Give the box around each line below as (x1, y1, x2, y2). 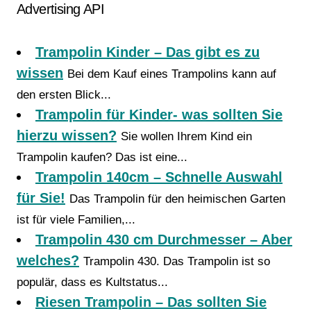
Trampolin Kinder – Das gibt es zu (35, 44, 260, 60)
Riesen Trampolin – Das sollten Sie (35, 294, 267, 310)
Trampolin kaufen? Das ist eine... (17, 151, 187, 164)
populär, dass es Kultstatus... (17, 276, 168, 289)
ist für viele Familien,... (17, 213, 135, 226)
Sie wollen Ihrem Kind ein (121, 130, 252, 143)
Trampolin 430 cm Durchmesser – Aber (35, 232, 292, 247)
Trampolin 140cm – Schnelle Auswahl (35, 169, 283, 185)
